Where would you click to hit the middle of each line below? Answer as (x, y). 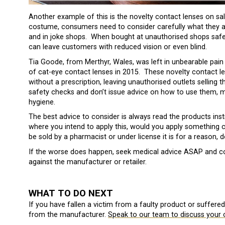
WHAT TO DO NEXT (71, 194)
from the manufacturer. (68, 215)
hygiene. (42, 102)
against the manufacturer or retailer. (88, 162)
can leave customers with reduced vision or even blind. (118, 47)
